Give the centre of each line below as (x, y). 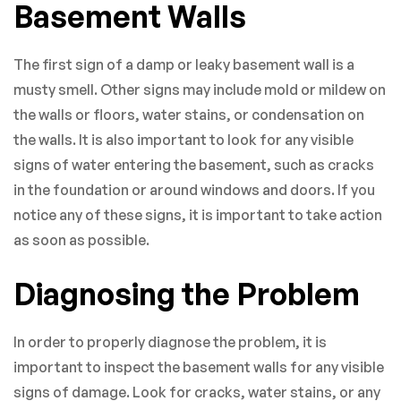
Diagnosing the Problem (187, 293)
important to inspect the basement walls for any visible (199, 367)
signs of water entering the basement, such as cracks (194, 164)
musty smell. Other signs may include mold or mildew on (200, 89)
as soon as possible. (81, 239)
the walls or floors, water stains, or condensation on (189, 114)
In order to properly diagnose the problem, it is (170, 341)
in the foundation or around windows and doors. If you (194, 189)
